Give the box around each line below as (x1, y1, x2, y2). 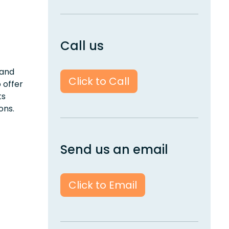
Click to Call (68, 74, 129, 89)
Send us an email (60, 141, 168, 158)
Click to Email (68, 178, 137, 193)
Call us (60, 37, 104, 55)
